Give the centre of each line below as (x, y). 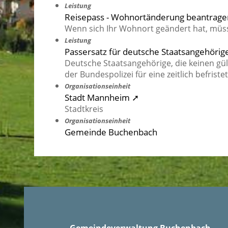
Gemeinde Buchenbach (111, 132)
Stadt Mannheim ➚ (102, 97)
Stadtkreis (84, 109)
